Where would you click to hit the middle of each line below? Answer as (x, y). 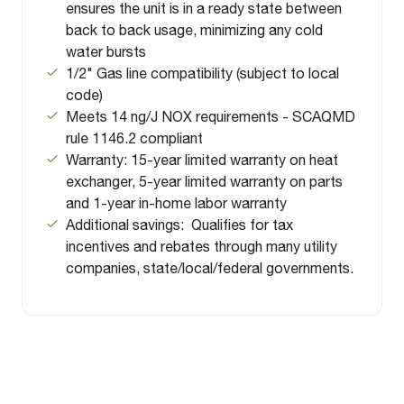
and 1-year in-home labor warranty (176, 203)
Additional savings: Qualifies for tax (179, 225)
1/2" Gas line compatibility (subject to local (202, 73)
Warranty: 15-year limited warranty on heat (202, 160)
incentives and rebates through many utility (202, 246)
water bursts (106, 51)
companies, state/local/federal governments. (210, 268)
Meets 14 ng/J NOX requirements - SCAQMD (211, 116)
